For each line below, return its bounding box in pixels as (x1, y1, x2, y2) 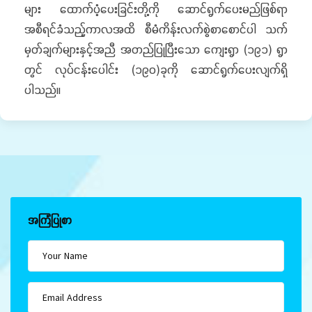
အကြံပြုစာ (28, 212, 72, 228)
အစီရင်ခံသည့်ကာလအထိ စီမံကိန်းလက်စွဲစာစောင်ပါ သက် (24, 21, 288, 37)
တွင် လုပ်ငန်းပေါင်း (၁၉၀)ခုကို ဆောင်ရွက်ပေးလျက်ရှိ (24, 61, 288, 77)
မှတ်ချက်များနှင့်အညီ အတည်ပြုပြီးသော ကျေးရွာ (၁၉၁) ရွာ (24, 41, 288, 57)
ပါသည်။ (24, 81, 61, 97)
